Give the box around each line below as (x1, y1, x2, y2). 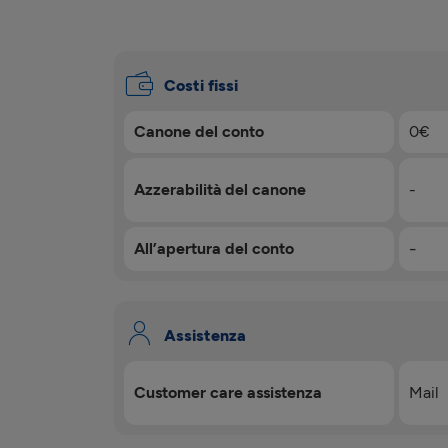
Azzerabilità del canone (134, 180, 306, 199)
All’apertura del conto (134, 239, 294, 258)
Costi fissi (164, 76, 238, 95)
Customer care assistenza (134, 383, 322, 402)
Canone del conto (134, 122, 264, 141)
